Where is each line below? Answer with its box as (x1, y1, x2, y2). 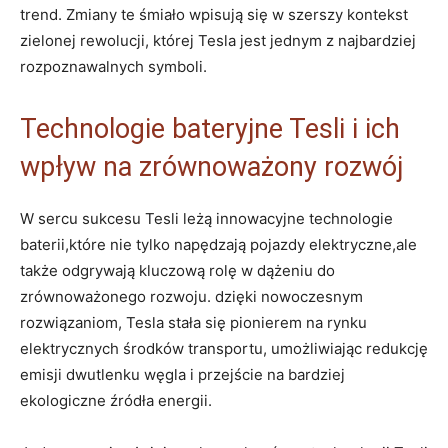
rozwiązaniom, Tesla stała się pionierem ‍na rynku (20, 312, 367, 332)
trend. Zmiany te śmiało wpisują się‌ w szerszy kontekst (20, 4, 408, 24)
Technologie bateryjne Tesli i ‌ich (20, 112, 400, 145)
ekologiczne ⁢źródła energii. (20, 390, 212, 410)
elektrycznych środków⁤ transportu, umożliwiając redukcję (20, 338, 428, 358)
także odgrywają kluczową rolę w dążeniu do (20, 260, 335, 280)
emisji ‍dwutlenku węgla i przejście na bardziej (20, 364, 345, 384)
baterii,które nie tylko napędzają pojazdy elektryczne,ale (20, 234, 417, 254)
